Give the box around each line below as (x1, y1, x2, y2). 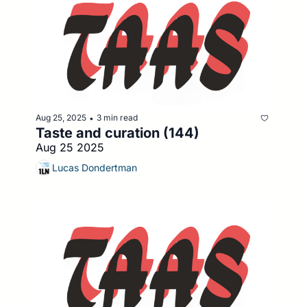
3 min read (97, 112, 138, 123)
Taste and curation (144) (36, 124, 199, 141)
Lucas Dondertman (52, 162, 137, 173)
